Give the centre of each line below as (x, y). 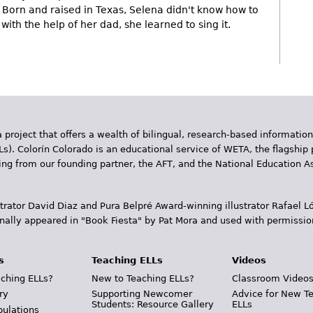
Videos (249, 260)
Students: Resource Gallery (152, 304)
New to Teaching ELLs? (143, 278)
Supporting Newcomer (141, 294)
